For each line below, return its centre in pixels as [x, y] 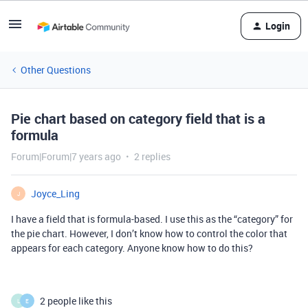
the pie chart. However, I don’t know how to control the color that [149, 233]
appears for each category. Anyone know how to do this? [132, 248]
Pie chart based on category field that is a [138, 119]
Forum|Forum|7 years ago [66, 156]
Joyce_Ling [55, 194]
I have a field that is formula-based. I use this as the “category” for [152, 219]
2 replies [152, 156]
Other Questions [56, 70]
